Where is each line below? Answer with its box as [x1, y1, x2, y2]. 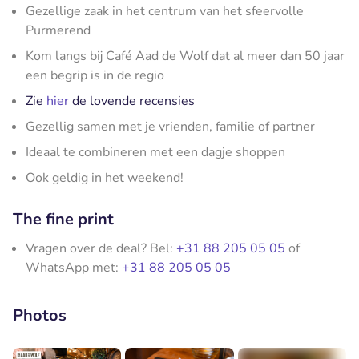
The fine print [13, 208, 114, 230]
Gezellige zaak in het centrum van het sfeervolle [26, 2, 304, 20]
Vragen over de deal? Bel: [26, 239, 176, 257]
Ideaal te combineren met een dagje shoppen [26, 143, 285, 161]
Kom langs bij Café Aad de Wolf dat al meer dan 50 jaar [26, 46, 345, 65]
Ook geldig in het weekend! [26, 168, 184, 187]
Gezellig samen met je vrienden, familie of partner [26, 117, 315, 135]
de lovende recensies [69, 91, 195, 110]
